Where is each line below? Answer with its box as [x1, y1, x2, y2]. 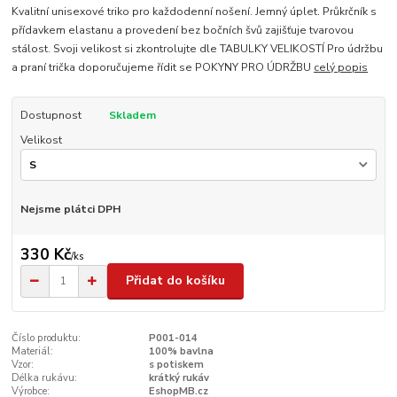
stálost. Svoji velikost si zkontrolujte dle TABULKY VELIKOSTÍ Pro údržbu [12, 41, 384, 56]
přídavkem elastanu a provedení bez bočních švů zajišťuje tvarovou [12, 22, 354, 37]
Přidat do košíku [126, 272, 225, 290]
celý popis [314, 59, 369, 74]
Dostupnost [19, 107, 82, 122]
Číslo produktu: [12, 331, 82, 345]
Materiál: [12, 344, 54, 358]
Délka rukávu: [12, 370, 78, 385]
